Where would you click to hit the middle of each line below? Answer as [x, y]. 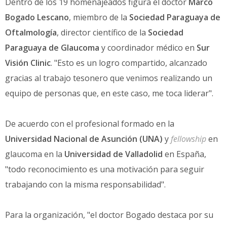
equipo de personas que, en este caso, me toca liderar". [109, 93]
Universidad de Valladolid [113, 154]
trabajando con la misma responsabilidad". [85, 184]
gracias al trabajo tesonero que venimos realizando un [109, 78]
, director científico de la [102, 32]
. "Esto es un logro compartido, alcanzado [129, 63]
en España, [184, 154]
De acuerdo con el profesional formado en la [90, 123]
